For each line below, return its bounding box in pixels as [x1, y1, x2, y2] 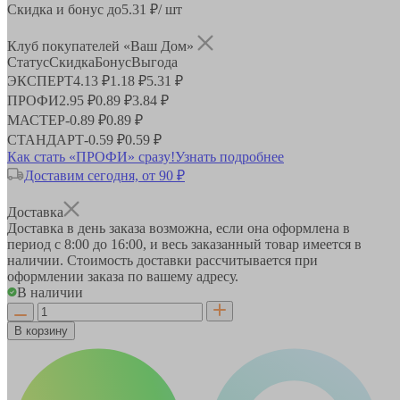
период [7, 236, 54, 252]
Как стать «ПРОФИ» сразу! [7, 148, 175, 164]
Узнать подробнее [175, 148, 284, 164]
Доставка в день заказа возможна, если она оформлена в [7, 220, 350, 236]
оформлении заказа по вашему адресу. [7, 268, 238, 284]
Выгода [131, 54, 178, 70]
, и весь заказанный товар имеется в [143, 236, 362, 252]
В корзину [14, 323, 68, 337]
